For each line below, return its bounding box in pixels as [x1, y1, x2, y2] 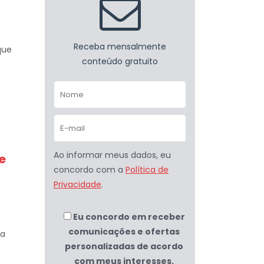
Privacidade [54, 179, 101, 190]
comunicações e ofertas [68, 226, 180, 237]
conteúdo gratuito [82, 55, 158, 67]
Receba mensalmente [74, 41, 166, 52]
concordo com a [54, 164, 126, 176]
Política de [126, 164, 169, 176]
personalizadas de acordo [65, 240, 183, 252]
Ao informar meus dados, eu [54, 149, 171, 161]
